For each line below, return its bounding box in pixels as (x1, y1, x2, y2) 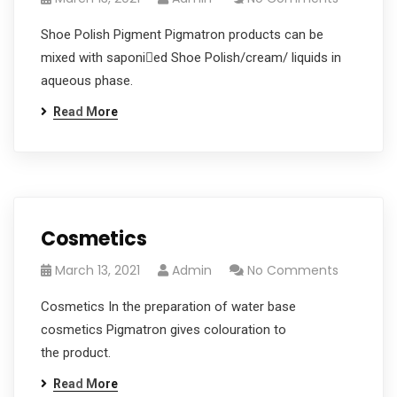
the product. (41, 345, 111, 361)
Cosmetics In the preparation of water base (41, 299, 296, 315)
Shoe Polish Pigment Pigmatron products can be (41, 27, 323, 43)
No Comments (247, 261, 339, 279)
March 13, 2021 (55, 261, 140, 279)
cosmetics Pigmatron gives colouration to (41, 322, 286, 338)
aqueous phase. (41, 73, 133, 89)
